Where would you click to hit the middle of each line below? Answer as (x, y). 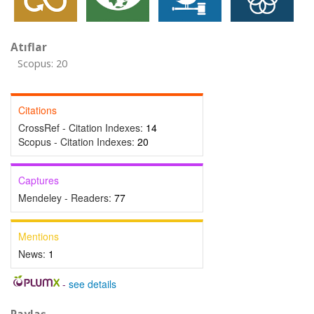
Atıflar (29, 47)
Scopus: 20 (42, 63)
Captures (39, 180)
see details (92, 284)
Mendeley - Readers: (66, 198)
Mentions (39, 236)
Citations (37, 110)
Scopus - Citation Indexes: (78, 142)
